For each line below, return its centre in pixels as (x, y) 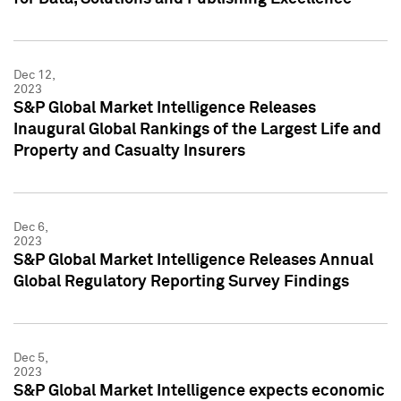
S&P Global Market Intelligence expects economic (199, 391)
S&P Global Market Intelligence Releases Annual (193, 260)
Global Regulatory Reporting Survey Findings (181, 282)
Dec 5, (30, 358)
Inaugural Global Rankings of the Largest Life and (197, 129)
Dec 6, (30, 227)
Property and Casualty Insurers (129, 151)
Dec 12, (34, 75)
